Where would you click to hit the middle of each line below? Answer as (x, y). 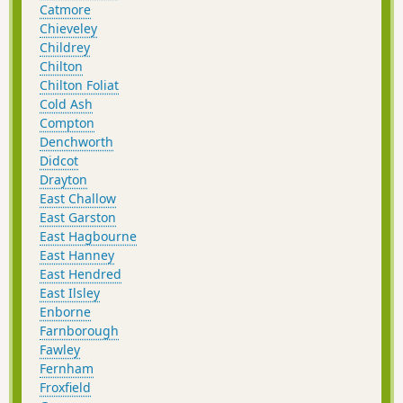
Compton (67, 123)
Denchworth (76, 142)
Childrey (65, 48)
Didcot (59, 161)
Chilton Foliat (79, 85)
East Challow (78, 199)
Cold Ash (66, 104)
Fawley (60, 350)
